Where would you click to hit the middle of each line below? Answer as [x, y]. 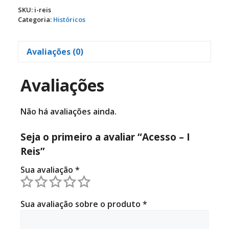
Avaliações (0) [55, 52]
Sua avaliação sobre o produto [82, 204]
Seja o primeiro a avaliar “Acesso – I [105, 136]
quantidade [117, 15]
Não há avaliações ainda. [68, 111]
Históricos [69, 20]
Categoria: [36, 20]
